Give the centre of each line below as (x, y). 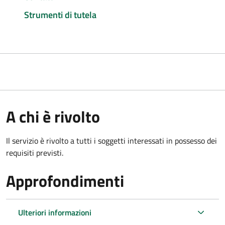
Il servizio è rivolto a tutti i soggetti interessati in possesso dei (111, 140)
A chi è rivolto (53, 116)
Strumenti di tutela (60, 15)
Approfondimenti (65, 181)
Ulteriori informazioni (55, 212)
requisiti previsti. (35, 152)
